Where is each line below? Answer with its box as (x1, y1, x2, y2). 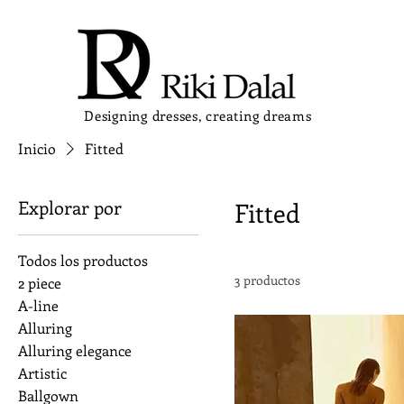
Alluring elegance (18, 341, 132, 360)
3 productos (234, 271, 300, 289)
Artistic (18, 363, 67, 382)
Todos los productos (18, 251, 148, 270)
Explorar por (18, 195, 122, 219)
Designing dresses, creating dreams (84, 106, 312, 124)
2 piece (18, 273, 61, 292)
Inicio (18, 139, 56, 158)
